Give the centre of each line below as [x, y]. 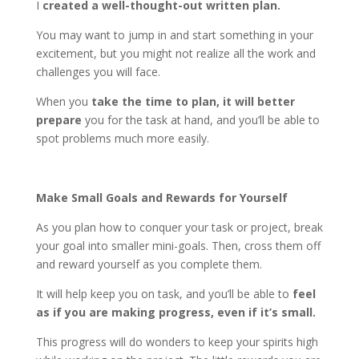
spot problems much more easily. [122, 138]
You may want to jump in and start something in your [174, 35]
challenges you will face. [98, 72]
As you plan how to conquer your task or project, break [179, 227]
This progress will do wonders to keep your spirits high [177, 342]
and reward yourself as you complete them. [149, 264]
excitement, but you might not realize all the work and [175, 53]
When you [63, 101]
